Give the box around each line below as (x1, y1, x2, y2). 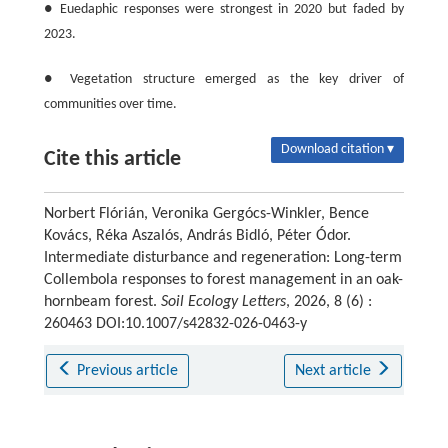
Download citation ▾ (281, 141, 395, 157)
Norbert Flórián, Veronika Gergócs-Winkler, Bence (43, 205, 369, 222)
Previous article (77, 362, 179, 379)
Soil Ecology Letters (160, 293, 286, 310)
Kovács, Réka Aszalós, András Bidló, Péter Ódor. (43, 227, 351, 244)
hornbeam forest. (43, 293, 161, 310)
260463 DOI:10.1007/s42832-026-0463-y (43, 315, 307, 332)
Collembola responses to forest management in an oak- (43, 271, 403, 288)
